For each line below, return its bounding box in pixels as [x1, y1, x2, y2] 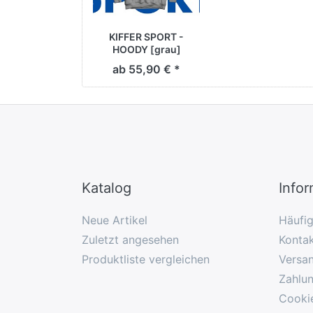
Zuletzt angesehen [82, 232, 179, 247]
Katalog [82, 179, 131, 196]
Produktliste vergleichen [82, 252, 210, 266]
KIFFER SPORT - [109, 31, 184, 43]
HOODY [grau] [112, 43, 181, 56]
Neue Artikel [82, 212, 147, 227]
